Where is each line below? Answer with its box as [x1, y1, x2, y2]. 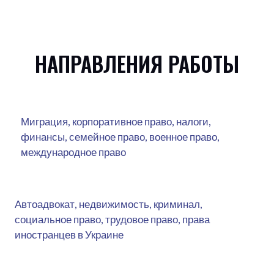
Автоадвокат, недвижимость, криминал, [15, 197, 202, 210]
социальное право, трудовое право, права [15, 212, 210, 226]
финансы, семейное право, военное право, [21, 130, 220, 143]
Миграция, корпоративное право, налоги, [21, 114, 211, 128]
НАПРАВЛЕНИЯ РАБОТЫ [35, 47, 239, 79]
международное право [21, 145, 126, 158]
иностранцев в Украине [15, 228, 124, 241]
